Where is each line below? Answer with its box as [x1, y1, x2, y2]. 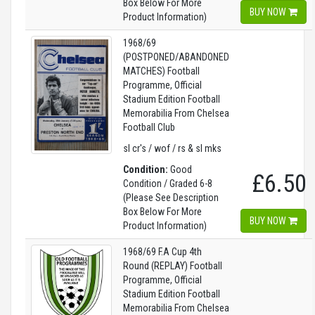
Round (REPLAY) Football [123, 260, 222, 271]
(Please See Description [123, 192, 219, 203]
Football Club [123, 122, 175, 133]
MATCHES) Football [123, 65, 200, 77]
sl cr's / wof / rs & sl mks [123, 143, 221, 154]
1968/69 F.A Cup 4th [123, 246, 202, 257]
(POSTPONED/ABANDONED [123, 51, 229, 63]
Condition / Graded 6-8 [123, 178, 212, 189]
